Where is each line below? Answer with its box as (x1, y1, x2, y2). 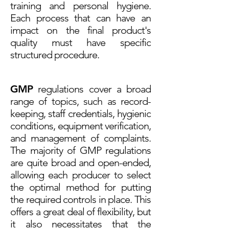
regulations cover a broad (33, 83, 151, 95)
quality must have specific (10, 36, 151, 49)
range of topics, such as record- (10, 95, 151, 107)
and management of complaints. (10, 132, 151, 144)
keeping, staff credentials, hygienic (10, 107, 151, 120)
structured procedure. (10, 49, 99, 61)
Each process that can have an (10, 12, 151, 24)
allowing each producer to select (10, 169, 151, 181)
